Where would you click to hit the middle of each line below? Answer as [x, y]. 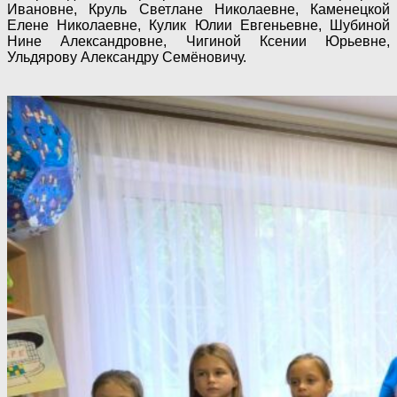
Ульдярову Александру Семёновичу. [127, 57]
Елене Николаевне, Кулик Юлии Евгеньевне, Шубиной [198, 25]
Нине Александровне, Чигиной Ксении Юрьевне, [198, 41]
